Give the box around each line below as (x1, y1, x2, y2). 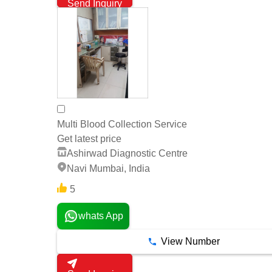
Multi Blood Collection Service (57, 119, 187, 130)
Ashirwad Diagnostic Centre (67, 148, 188, 159)
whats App (78, 210, 123, 221)
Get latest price (57, 134, 121, 144)
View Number (160, 236, 220, 246)
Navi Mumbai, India (67, 163, 150, 174)
